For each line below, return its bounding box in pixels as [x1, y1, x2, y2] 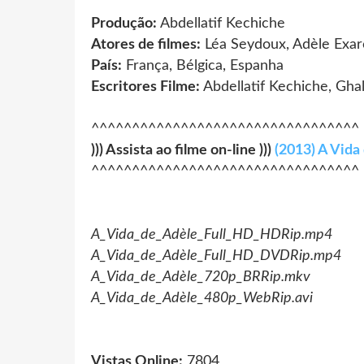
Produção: [91, 15, 157, 31]
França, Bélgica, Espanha [122, 58, 284, 73]
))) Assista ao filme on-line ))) [91, 142, 275, 158]
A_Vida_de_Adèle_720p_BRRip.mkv [91, 269, 310, 284]
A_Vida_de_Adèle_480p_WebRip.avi [91, 290, 313, 305]
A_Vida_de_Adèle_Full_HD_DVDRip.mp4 [91, 248, 341, 263]
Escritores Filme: [91, 79, 200, 94]
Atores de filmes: [91, 37, 201, 52]
